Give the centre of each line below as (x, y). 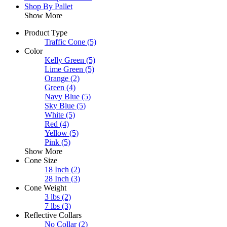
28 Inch (57, 178)
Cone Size (41, 160)
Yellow (56, 133)
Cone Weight (45, 187)
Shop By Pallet (48, 6)
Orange (56, 78)
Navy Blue (62, 96)
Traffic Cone (65, 42)
